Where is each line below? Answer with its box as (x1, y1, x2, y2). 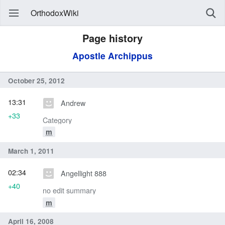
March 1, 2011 (8, 146, 54, 156)
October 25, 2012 (8, 75, 65, 85)
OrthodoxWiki (31, 7, 79, 19)
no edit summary (43, 185, 96, 196)
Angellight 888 (60, 168, 106, 179)
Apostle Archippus (72, 49, 153, 62)
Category (43, 115, 72, 126)
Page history (82, 31, 143, 45)
